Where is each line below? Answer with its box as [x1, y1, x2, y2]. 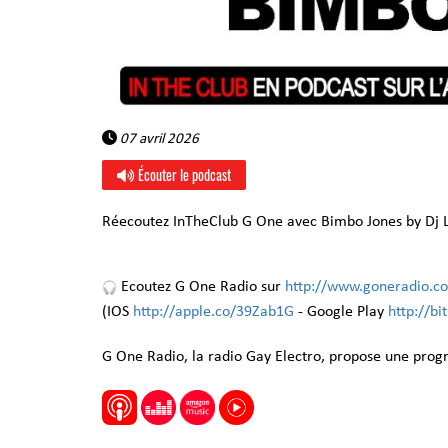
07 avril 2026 [117, 132, 199, 147]
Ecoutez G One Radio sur [121, 279, 281, 295]
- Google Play [298, 304, 384, 320]
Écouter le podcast [135, 164, 231, 185]
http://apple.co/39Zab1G [133, 304, 294, 320]
